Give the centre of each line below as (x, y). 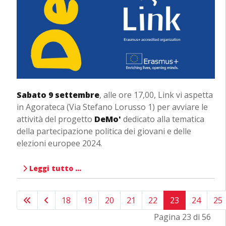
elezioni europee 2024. (59, 143)
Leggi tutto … (54, 168)
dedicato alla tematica (162, 119)
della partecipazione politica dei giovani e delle (104, 131)
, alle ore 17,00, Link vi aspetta (156, 95)
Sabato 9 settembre (58, 95)
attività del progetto (55, 119)
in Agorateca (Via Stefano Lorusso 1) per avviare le (112, 107)
